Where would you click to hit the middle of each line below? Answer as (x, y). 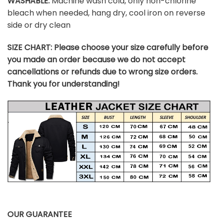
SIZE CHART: (31, 48)
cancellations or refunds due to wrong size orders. (102, 72)
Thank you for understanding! (64, 84)
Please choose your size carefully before (131, 48)
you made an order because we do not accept (96, 60)
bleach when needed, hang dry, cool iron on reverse (106, 13)
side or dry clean (39, 25)
